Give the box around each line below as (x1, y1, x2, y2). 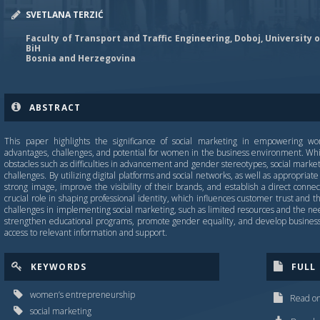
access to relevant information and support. (4, 226, 168, 239)
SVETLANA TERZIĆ (26, 9, 104, 21)
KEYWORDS (30, 261, 87, 273)
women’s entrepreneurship (30, 289, 136, 301)
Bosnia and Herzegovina (26, 52, 136, 64)
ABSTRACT (29, 101, 81, 114)
